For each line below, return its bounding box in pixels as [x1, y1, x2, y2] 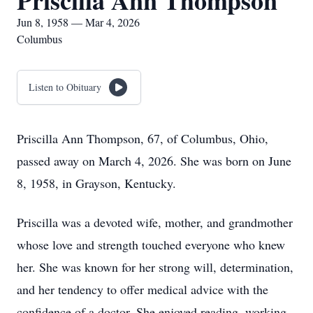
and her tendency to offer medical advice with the [17, 281, 268, 298]
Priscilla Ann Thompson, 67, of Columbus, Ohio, [17, 130, 268, 147]
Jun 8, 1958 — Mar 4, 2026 [17, 15, 140, 29]
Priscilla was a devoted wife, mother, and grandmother [17, 214, 293, 231]
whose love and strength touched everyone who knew [17, 236, 285, 253]
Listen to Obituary [29, 80, 101, 94]
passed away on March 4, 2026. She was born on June [17, 152, 291, 169]
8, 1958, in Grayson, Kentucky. [17, 175, 176, 191]
